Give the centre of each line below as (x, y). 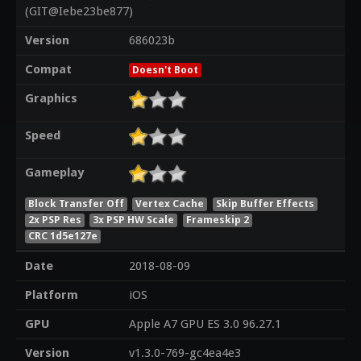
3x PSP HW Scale (134, 219)
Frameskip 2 (218, 219)
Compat (48, 70)
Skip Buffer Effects (266, 203)
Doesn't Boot (165, 70)
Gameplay (54, 173)
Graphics (51, 99)
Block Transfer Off (76, 203)
